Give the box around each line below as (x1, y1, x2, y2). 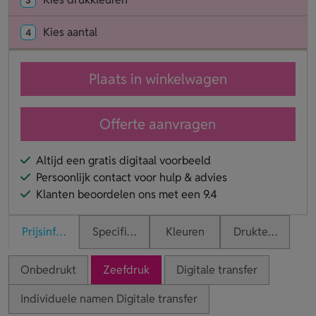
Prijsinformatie (22, 224, 95, 239)
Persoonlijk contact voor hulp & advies (36, 169, 227, 185)
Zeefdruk (103, 262, 150, 277)
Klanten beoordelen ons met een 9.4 (36, 186, 217, 202)
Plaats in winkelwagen (88, 69, 227, 88)
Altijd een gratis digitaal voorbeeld (36, 152, 211, 168)
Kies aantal (43, 24, 97, 39)
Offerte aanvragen (99, 114, 217, 133)
